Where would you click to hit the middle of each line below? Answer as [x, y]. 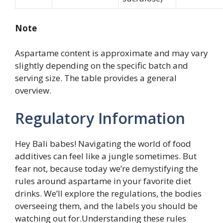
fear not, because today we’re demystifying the [107, 168]
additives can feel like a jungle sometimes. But [106, 156]
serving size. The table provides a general [96, 78]
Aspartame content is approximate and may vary [111, 53]
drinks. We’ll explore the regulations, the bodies [108, 193]
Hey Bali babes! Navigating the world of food [103, 143]
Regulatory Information [100, 118]
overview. [33, 91]
